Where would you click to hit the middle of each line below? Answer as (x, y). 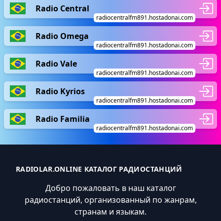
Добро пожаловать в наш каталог (110, 188)
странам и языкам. (110, 212)
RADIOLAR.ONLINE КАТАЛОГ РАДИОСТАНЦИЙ (99, 169)
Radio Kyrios (60, 91)
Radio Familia (63, 119)
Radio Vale (56, 63)
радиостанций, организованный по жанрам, (110, 200)
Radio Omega (62, 36)
